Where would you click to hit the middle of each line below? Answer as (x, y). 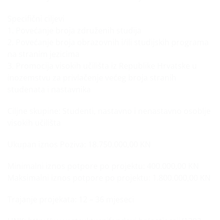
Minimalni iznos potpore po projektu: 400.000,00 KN (103, 166)
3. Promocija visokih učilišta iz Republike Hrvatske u (102, 66)
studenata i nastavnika (49, 89)
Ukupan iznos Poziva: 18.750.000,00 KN (79, 144)
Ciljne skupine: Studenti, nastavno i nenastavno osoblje (109, 111)
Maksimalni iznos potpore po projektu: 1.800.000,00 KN (109, 178)
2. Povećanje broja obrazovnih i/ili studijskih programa (109, 42)
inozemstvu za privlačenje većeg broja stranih (92, 78)
